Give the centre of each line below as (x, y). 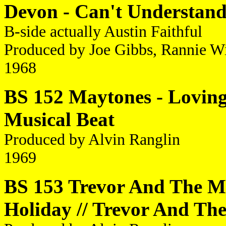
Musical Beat (59, 119)
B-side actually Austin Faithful (103, 32)
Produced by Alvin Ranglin (92, 139)
